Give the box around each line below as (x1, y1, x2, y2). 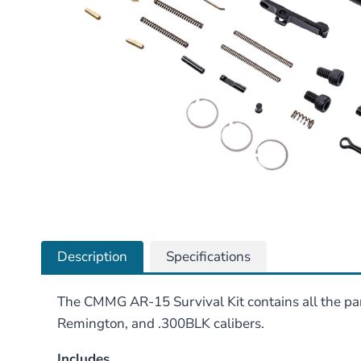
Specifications (166, 247, 251, 266)
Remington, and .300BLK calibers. (57, 313, 264, 333)
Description (57, 247, 127, 266)
